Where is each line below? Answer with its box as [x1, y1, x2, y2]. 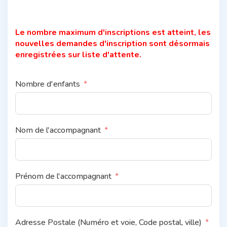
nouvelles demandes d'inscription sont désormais [15, 37, 210, 49]
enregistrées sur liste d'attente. [15, 49, 141, 60]
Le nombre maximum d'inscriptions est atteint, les [15, 26, 211, 38]
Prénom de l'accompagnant [15, 170, 111, 182]
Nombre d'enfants [15, 78, 80, 90]
